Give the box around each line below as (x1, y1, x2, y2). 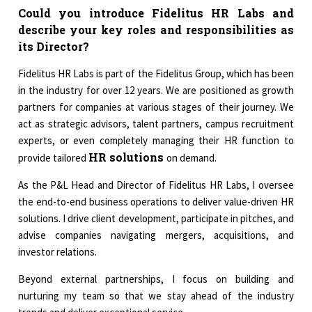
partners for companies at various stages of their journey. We (18, 100, 294, 114)
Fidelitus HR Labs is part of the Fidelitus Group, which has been (18, 67, 294, 81)
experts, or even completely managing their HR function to (18, 134, 294, 148)
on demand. (166, 151, 217, 165)
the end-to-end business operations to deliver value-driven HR (18, 195, 294, 209)
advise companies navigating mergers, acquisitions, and (18, 228, 294, 242)
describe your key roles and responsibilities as (18, 22, 294, 38)
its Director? (18, 39, 90, 54)
